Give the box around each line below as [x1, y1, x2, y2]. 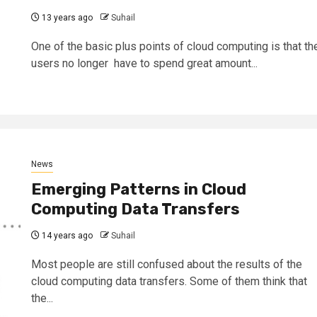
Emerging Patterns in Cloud [30, 180, 246, 200]
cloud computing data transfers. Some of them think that [30, 275, 307, 289]
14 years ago [39, 231, 93, 241]
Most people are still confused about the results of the [30, 258, 302, 272]
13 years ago [39, 13, 93, 23]
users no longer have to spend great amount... [30, 57, 258, 71]
